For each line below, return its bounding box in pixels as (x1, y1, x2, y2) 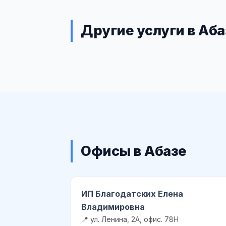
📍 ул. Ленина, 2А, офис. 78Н (81, 214, 179, 223)
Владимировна (81, 201, 145, 212)
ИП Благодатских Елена (81, 188, 183, 199)
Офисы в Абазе (81, 142, 187, 159)
